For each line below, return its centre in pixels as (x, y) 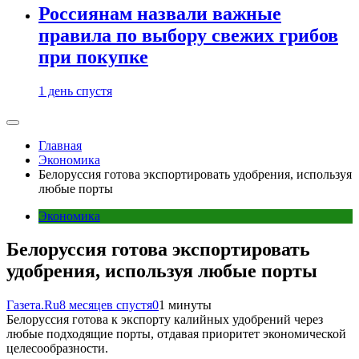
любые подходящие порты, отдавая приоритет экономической (176, 334)
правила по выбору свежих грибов (188, 35)
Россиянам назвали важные (160, 13)
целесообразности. (57, 349)
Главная (60, 145)
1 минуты (185, 305)
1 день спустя (75, 91)
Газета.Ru (33, 305)
